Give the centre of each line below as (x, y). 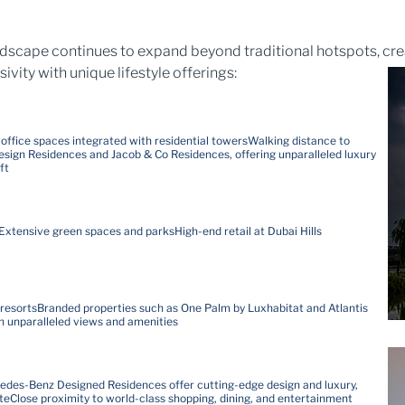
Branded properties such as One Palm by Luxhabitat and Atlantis (202, 308)
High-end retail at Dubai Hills (248, 231)
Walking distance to (299, 141)
